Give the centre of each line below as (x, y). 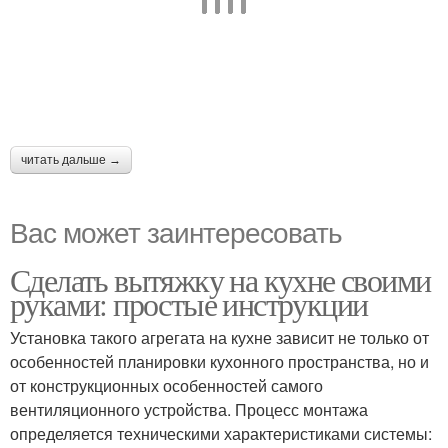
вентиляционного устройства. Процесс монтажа (189, 410)
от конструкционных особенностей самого (166, 386)
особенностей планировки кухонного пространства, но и (219, 362)
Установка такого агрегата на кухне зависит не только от (219, 338)
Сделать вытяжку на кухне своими (220, 280)
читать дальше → (71, 160)
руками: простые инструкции (189, 304)
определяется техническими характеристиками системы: (221, 434)
